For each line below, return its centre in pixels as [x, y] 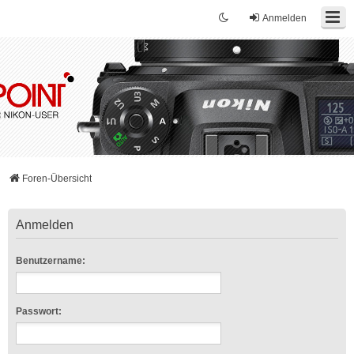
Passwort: [39, 311]
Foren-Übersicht [57, 179]
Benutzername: [51, 261]
